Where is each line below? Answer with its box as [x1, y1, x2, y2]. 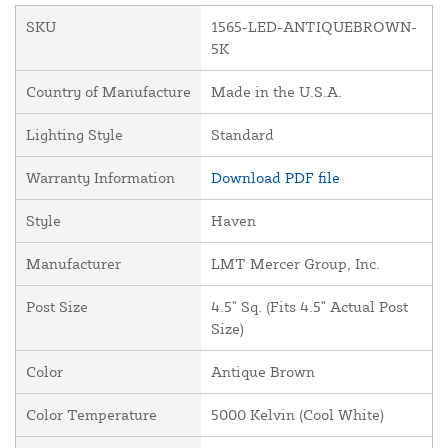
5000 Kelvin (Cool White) [211, 405, 384, 425]
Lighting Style [26, 125, 123, 145]
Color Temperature [26, 405, 157, 425]
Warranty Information [26, 168, 175, 188]
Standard [211, 125, 274, 145]
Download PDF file [211, 168, 340, 188]
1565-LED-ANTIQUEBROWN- [211, 17, 417, 37]
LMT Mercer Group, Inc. [211, 254, 380, 274]
